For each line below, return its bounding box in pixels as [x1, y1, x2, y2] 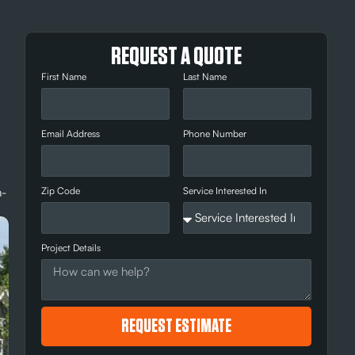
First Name [41, 71, 87, 83]
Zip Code [41, 185, 81, 197]
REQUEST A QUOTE [111, 44, 242, 70]
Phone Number [183, 128, 247, 140]
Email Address [41, 128, 101, 140]
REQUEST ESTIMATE [121, 317, 232, 337]
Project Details [41, 242, 101, 254]
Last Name [183, 71, 227, 83]
